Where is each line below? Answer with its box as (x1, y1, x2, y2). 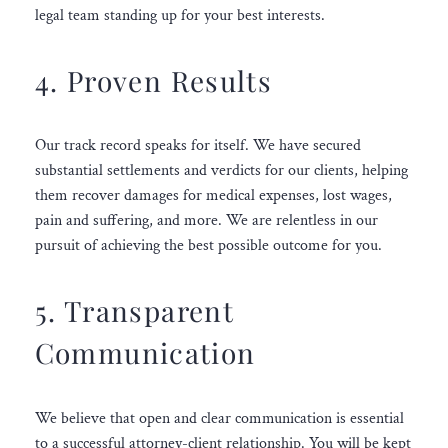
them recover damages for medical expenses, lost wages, (34, 185, 392, 207)
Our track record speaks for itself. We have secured (34, 135, 361, 157)
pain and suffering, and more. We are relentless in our (34, 210, 378, 232)
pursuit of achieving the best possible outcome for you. (34, 235, 382, 257)
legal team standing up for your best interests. (34, 5, 325, 27)
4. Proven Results (34, 61, 273, 99)
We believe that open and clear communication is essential (34, 407, 404, 429)
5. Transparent (34, 291, 235, 329)
